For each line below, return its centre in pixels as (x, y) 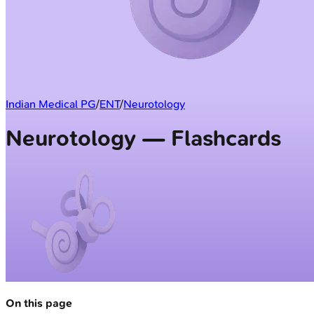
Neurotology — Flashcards (143, 139)
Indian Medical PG (51, 104)
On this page (39, 303)
